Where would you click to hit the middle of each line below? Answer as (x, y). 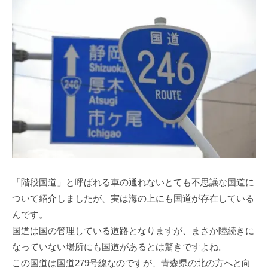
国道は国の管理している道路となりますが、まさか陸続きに (133, 231)
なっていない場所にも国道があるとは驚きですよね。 (120, 247)
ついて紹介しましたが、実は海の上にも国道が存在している (133, 199)
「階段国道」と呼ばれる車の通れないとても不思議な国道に (133, 182)
